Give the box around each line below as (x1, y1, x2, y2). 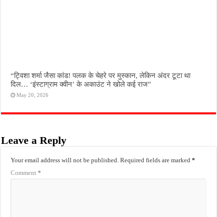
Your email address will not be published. (11, 156, 119, 164)
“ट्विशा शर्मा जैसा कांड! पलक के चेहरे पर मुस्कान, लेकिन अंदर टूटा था (11, 71, 191, 79)
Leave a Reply (1, 134, 67, 146)
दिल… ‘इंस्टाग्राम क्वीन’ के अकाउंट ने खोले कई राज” (11, 79, 152, 88)
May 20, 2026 (16, 92, 49, 98)
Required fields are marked (120, 156, 192, 164)
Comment (11, 169, 38, 176)
